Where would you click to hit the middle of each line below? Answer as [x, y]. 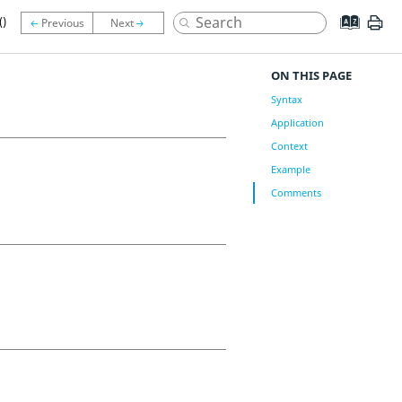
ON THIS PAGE [311, 75]
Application [297, 122]
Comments [296, 192]
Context [289, 146]
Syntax [286, 99]
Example [290, 169]
